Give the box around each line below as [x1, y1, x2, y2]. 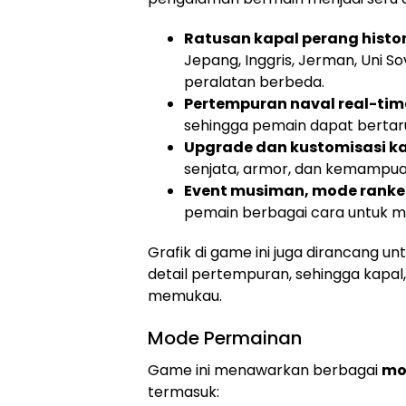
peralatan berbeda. [184, 71, 324, 92]
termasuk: [148, 381, 219, 402]
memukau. [148, 285, 222, 306]
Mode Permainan [148, 324, 302, 351]
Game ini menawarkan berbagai [148, 359, 382, 381]
